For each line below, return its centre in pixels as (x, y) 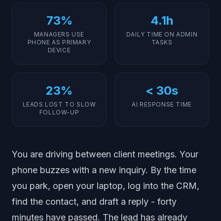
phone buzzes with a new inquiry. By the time (104, 170)
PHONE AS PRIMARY (59, 42)
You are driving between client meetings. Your (105, 154)
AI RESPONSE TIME (162, 104)
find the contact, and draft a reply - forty (94, 202)
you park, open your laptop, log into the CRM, (106, 186)
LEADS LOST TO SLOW (59, 104)
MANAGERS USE (59, 34)
